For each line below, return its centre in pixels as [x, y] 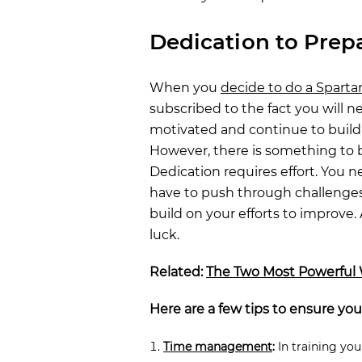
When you [185, 87]
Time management [218, 346]
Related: [178, 271]
